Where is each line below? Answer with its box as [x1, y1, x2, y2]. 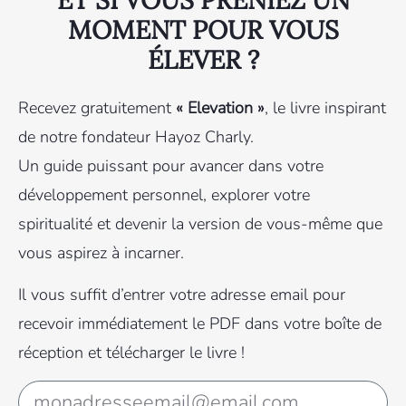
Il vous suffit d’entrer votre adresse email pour [18, 284, 345, 306]
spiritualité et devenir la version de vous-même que [18, 212, 382, 235]
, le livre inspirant [265, 96, 386, 119]
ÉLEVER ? [147, 43, 259, 76]
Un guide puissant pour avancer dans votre [18, 154, 324, 177]
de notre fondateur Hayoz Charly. [18, 125, 254, 148]
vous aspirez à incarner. [18, 241, 184, 264]
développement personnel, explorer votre [18, 183, 310, 206]
